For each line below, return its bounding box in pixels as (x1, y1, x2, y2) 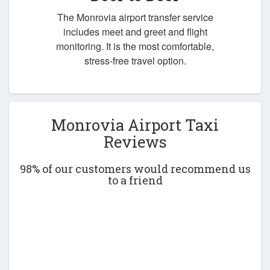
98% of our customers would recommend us (19, 161, 251, 176)
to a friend (107, 172, 163, 187)
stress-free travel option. (84, 54, 186, 68)
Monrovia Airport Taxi (51, 115, 219, 136)
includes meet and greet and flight (63, 25, 207, 39)
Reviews (103, 131, 167, 152)
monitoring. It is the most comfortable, (56, 39, 214, 54)
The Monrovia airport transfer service (57, 10, 213, 25)
